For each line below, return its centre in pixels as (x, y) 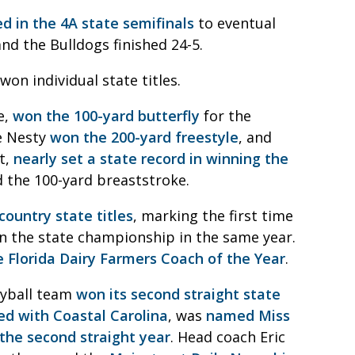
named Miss (248, 315)
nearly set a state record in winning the (151, 158)
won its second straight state (178, 294)
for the (225, 115)
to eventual (235, 23)
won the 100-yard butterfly (106, 115)
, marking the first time (213, 215)
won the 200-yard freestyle (144, 137)
